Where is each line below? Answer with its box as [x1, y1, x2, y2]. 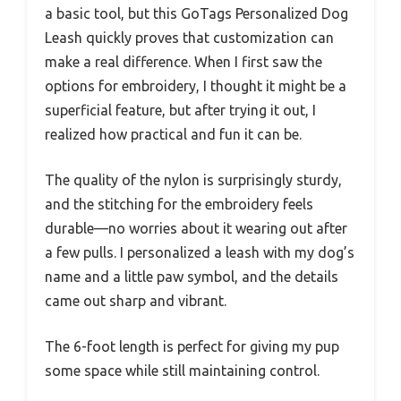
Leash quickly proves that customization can [45, 29, 334, 46]
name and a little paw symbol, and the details [45, 268, 338, 285]
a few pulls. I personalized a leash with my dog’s [45, 243, 354, 260]
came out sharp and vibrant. [45, 292, 226, 309]
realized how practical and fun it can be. [45, 125, 302, 142]
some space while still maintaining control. [45, 362, 320, 379]
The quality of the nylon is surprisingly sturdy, [45, 171, 342, 188]
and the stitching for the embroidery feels [45, 195, 313, 212]
